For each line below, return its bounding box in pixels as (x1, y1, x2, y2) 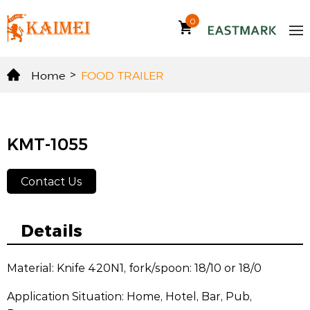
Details (21, 217, 82, 241)
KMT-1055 (7, 131, 88, 157)
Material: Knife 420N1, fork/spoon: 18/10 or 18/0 (7, 260, 262, 275)
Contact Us (21, 174, 82, 188)
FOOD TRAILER (81, 67, 164, 82)
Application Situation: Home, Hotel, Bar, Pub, (7, 289, 252, 303)
